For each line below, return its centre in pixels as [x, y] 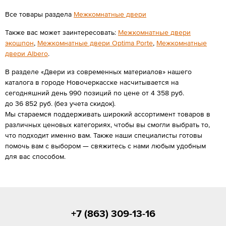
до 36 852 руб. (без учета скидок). [60, 103]
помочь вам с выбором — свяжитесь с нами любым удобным [105, 146]
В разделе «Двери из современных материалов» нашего [98, 72]
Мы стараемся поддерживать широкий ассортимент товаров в [108, 114]
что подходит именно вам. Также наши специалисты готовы [104, 135]
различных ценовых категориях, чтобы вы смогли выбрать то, [107, 125]
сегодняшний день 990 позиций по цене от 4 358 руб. [95, 93]
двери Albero [26, 53]
